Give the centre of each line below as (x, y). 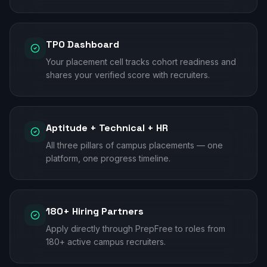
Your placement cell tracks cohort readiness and (141, 62)
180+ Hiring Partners (95, 211)
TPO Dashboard (83, 44)
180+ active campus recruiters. (106, 242)
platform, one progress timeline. (108, 158)
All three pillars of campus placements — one (134, 145)
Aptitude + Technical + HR (107, 128)
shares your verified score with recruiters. (128, 75)
